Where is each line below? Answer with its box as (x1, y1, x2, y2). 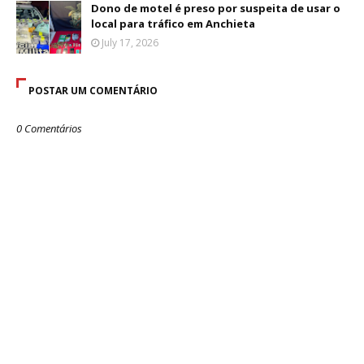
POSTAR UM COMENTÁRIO (28, 84, 158, 98)
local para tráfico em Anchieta (91, 16, 255, 32)
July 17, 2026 (102, 36, 158, 50)
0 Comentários (16, 121, 82, 136)
